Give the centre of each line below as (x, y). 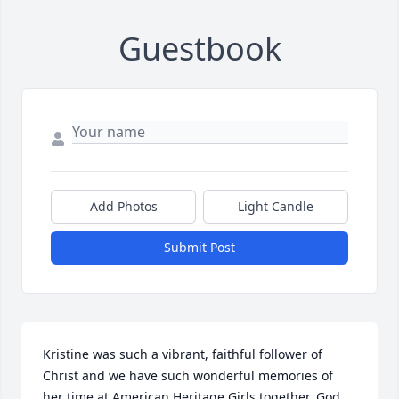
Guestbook (199, 49)
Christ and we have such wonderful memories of (188, 376)
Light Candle (276, 207)
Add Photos (123, 207)
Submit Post (199, 248)
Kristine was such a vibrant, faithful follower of (183, 354)
